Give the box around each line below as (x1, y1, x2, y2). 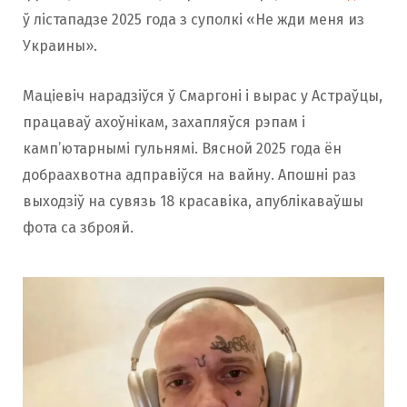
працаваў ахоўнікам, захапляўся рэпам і (23, 113, 305, 131)
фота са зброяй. (23, 218, 134, 236)
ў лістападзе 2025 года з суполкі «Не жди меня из (23, 10, 364, 28)
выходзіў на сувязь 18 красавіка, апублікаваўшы (23, 192, 363, 210)
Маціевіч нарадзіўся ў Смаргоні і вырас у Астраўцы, (23, 86, 382, 104)
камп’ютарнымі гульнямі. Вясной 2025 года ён (23, 139, 342, 157)
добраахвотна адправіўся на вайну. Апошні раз (23, 165, 356, 184)
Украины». (23, 36, 97, 55)
